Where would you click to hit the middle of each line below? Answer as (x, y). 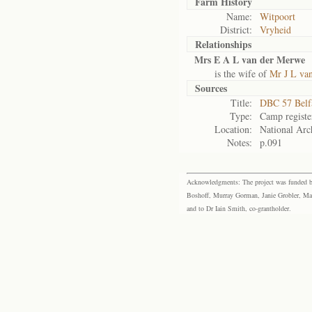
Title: (241, 103)
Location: (233, 129)
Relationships (223, 44)
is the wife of (232, 73)
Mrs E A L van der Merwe (250, 60)
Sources (211, 88)
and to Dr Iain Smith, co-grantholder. (239, 208)
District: (236, 30)
